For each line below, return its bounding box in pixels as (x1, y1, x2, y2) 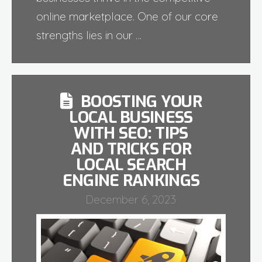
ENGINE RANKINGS (62, 170, 200, 192)
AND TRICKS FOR (70, 138, 192, 160)
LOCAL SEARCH (76, 154, 186, 176)
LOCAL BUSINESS (69, 106, 193, 129)
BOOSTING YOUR (80, 91, 202, 113)
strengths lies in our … (36, 28, 142, 43)
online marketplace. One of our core (36, 9, 218, 24)
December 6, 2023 (85, 192, 177, 207)
